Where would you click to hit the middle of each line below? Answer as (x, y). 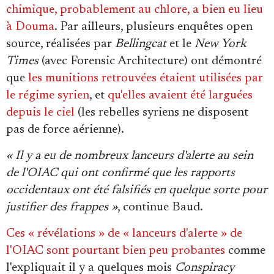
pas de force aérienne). (65, 130)
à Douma (30, 27)
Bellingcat (141, 44)
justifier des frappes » (62, 208)
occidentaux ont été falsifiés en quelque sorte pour (137, 191)
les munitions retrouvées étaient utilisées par (146, 79)
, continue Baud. (160, 208)
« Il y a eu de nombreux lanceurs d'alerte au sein (130, 156)
